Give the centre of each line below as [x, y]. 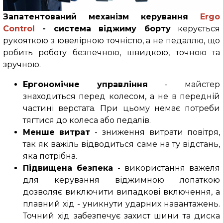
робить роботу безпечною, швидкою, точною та [111, 53]
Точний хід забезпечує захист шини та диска [121, 216]
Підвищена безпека [68, 168]
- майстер [184, 85]
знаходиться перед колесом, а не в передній [121, 97]
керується [195, 29]
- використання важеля [167, 168]
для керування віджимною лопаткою [121, 180]
